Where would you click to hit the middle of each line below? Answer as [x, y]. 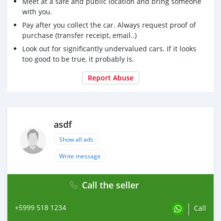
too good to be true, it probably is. [78, 59]
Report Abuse [110, 78]
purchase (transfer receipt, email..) [79, 36]
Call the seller [110, 185]
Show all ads [76, 139]
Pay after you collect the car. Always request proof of [109, 25]
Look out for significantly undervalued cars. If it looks [109, 49]
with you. [37, 12]
